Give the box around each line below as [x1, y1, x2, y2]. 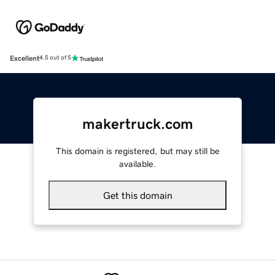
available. [119, 159, 156, 168]
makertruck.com [82, 116, 193, 131]
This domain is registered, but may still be [55, 146, 220, 155]
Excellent [10, 54, 39, 62]
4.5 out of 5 [39, 55, 71, 61]
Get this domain [103, 190, 172, 200]
